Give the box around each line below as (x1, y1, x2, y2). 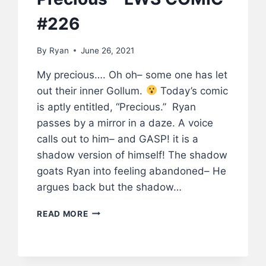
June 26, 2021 (80, 45, 134, 55)
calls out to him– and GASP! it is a (37, 132, 199, 145)
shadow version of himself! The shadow (37, 148, 228, 161)
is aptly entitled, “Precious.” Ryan (37, 100, 197, 113)
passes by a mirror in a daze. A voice (37, 116, 214, 129)
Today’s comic (157, 84, 228, 97)
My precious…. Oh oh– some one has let (37, 68, 228, 81)
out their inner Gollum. (37, 84, 146, 97)
